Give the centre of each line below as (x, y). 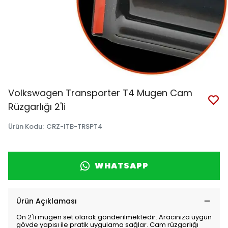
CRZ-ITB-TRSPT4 (74, 126)
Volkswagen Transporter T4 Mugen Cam (100, 93)
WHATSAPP (122, 166)
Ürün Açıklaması (47, 201)
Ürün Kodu (25, 126)
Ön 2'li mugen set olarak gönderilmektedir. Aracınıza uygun (114, 217)
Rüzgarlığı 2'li (37, 107)
